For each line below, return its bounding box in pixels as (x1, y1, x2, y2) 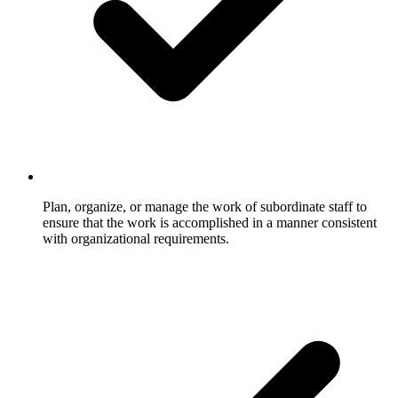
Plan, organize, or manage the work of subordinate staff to (43, 198, 367, 214)
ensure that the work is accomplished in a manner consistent (43, 214, 377, 230)
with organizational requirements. (43, 230, 229, 246)
